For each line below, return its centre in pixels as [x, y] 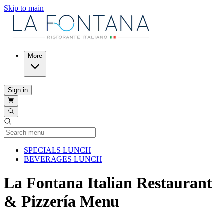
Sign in [18, 90]
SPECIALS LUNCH [57, 150]
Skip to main [24, 8]
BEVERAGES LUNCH [63, 159]
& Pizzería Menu [62, 201]
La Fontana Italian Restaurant [108, 183]
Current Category [118, 149]
